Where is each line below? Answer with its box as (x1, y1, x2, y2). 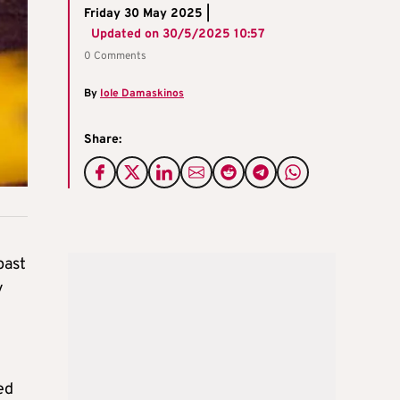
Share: (84, 132, 121, 148)
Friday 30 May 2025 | (84, 6, 210, 22)
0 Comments (84, 49, 146, 64)
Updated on (84, 27, 162, 43)
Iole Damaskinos (100, 87, 184, 102)
